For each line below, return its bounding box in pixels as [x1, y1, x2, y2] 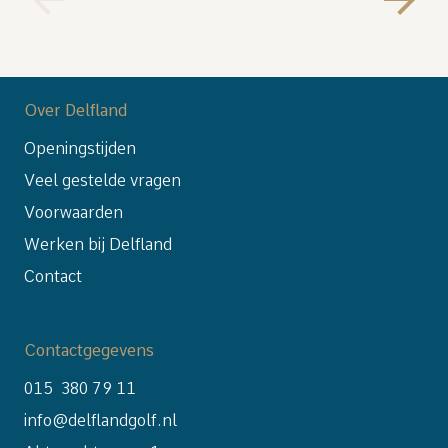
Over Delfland [24, 101, 127, 120]
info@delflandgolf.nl [24, 411, 177, 430]
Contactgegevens [24, 341, 154, 360]
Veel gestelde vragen [24, 171, 181, 190]
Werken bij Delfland [24, 235, 172, 254]
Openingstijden [24, 139, 136, 158]
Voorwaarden [24, 203, 123, 222]
